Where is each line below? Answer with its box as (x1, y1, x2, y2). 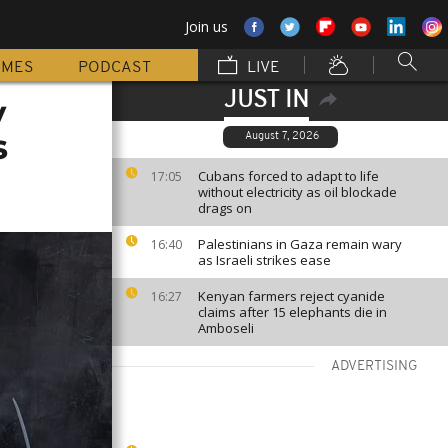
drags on (198, 199, 252, 217)
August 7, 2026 (244, 131, 319, 142)
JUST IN (223, 89, 309, 113)
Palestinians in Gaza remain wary (198, 235, 402, 253)
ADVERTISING (331, 359, 418, 374)
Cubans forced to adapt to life (198, 167, 379, 185)
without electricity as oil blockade (198, 183, 397, 201)
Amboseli (198, 319, 254, 337)
